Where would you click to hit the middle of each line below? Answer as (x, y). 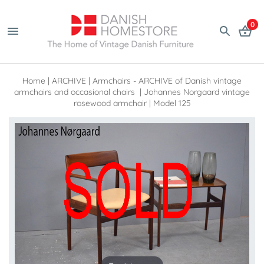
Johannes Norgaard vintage (197, 92)
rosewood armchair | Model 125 (132, 103)
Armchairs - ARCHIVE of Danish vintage (167, 80)
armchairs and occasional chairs (76, 92)
